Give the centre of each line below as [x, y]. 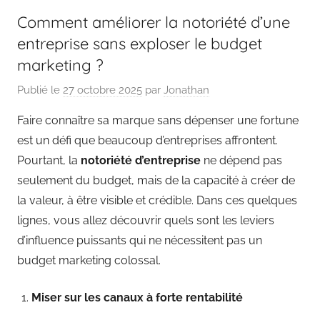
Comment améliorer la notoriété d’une [154, 22]
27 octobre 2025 [102, 90]
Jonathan [186, 90]
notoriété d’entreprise [141, 161]
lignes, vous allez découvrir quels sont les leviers [146, 221]
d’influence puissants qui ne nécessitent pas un [140, 241]
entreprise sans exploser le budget [140, 43]
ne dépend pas [241, 161]
